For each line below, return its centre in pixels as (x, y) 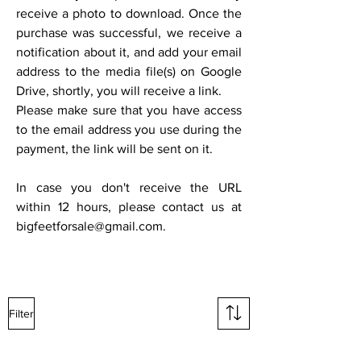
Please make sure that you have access (129, 110)
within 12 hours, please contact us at (129, 207)
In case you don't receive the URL (129, 187)
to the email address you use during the (129, 129)
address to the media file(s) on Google (129, 71)
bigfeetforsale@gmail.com (89, 226)
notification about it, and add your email (129, 52)
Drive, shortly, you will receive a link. (119, 91)
